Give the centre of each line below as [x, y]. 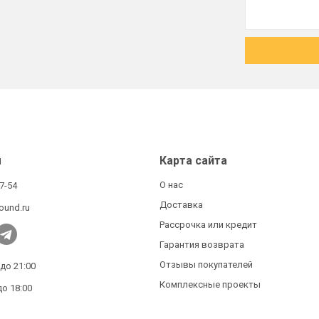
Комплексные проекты [210, 284]
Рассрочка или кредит [208, 225]
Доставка [181, 205]
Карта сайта [193, 161]
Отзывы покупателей [206, 265]
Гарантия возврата [202, 245]
